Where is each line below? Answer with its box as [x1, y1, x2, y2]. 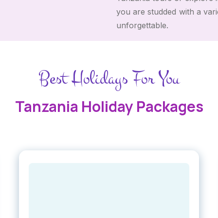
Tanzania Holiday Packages [15, 96, 203, 116]
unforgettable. [116, 20, 168, 30]
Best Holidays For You [38, 65, 180, 91]
